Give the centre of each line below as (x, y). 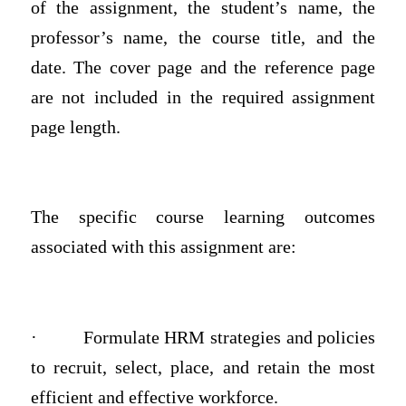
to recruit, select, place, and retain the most (203, 367)
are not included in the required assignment (203, 98)
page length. (77, 128)
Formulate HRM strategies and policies (229, 337)
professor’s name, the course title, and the (203, 38)
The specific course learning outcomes (203, 217)
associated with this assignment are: (163, 247)
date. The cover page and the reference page (203, 68)
